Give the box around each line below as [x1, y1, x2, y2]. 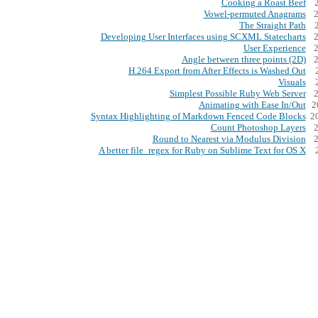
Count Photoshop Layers [210, 123, 306, 133]
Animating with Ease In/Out [198, 100, 306, 111]
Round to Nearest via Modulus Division [152, 134, 306, 145]
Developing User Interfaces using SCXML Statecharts [100, 32, 306, 43]
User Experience [243, 43, 306, 54]
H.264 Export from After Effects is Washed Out [128, 66, 306, 77]
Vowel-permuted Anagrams [203, 9, 306, 20]
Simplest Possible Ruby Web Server [169, 89, 306, 99]
